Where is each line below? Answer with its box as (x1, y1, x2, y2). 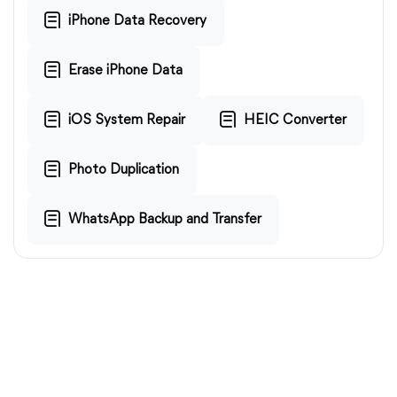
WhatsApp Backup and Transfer (68, 212, 261, 227)
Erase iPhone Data (68, 63, 183, 78)
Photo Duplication (68, 162, 179, 177)
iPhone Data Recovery (68, 13, 206, 28)
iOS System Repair (68, 113, 185, 128)
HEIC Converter (244, 113, 346, 128)
